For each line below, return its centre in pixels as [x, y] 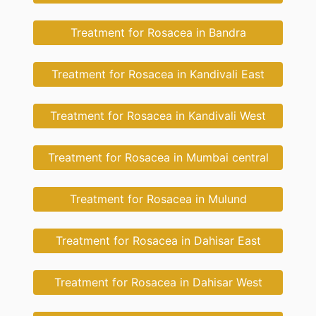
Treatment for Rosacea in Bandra [158, 33]
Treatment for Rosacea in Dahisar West [158, 282]
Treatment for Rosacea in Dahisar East [158, 241]
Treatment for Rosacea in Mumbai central [158, 158]
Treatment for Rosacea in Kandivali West [158, 116]
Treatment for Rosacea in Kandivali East [158, 74]
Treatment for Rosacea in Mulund [158, 199]
